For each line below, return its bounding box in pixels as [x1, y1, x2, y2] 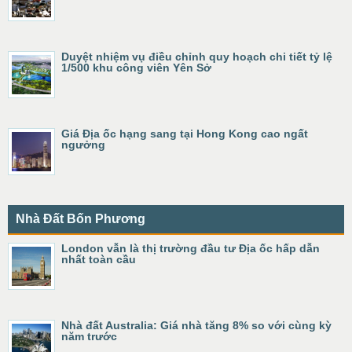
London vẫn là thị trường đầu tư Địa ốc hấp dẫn [61, 242, 320, 255]
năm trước [61, 330, 117, 343]
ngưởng [61, 138, 105, 151]
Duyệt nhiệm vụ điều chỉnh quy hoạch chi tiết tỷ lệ [61, 50, 332, 63]
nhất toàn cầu [61, 253, 136, 266]
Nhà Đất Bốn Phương [16, 212, 145, 225]
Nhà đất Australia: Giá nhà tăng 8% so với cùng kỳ [61, 319, 332, 332]
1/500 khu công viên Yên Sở [61, 61, 211, 74]
